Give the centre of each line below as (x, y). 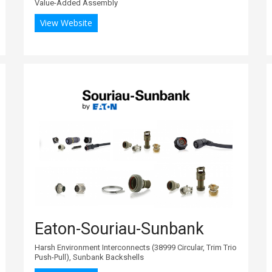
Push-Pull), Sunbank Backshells (89, 257)
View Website (66, 22)
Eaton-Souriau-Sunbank (119, 229)
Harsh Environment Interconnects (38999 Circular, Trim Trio (136, 247)
